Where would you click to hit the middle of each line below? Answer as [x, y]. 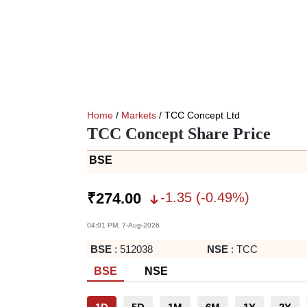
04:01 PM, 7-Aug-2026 [123, 225]
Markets [139, 115]
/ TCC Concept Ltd [198, 115]
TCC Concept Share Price [179, 134]
